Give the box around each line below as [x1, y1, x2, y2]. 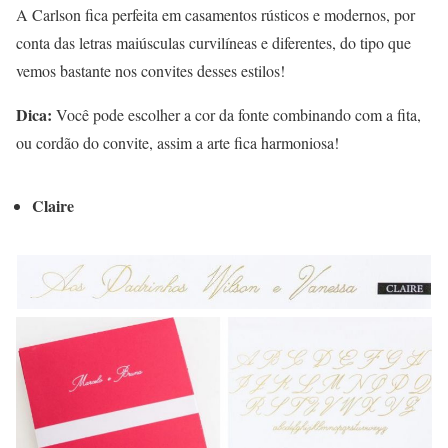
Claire [32, 194, 74, 218]
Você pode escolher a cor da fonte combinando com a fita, [52, 104, 421, 126]
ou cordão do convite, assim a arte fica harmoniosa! [16, 132, 339, 154]
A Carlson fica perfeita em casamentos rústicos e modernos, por [16, 4, 415, 26]
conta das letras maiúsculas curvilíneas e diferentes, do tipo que [16, 32, 411, 54]
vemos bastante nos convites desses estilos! [16, 60, 285, 82]
